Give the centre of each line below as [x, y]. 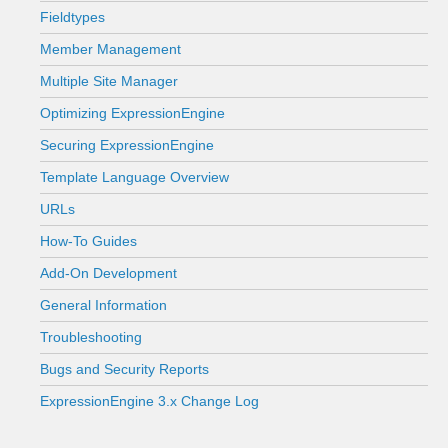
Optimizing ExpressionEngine [132, 113]
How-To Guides [88, 241]
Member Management [110, 49]
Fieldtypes [72, 17]
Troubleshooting [91, 337]
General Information [103, 305]
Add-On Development [108, 273]
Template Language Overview [134, 177]
